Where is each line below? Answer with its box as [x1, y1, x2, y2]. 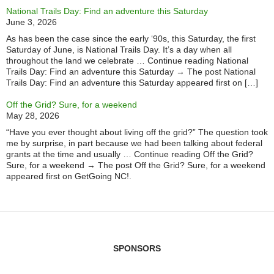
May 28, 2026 [6, 110, 59, 120]
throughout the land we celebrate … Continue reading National [6, 55, 248, 65]
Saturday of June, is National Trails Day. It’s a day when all [6, 44, 232, 54]
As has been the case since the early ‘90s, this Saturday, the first [6, 33, 256, 43]
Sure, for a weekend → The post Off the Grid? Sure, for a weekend [6, 160, 265, 170]
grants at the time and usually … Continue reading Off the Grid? [6, 149, 253, 159]
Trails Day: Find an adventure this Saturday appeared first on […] [6, 77, 258, 87]
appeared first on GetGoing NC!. [6, 171, 131, 181]
